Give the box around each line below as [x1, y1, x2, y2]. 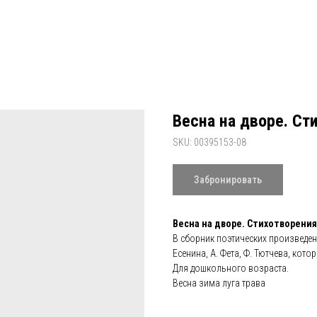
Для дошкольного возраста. [173, 263, 289, 275]
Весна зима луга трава [173, 277, 265, 289]
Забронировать [194, 173, 262, 185]
